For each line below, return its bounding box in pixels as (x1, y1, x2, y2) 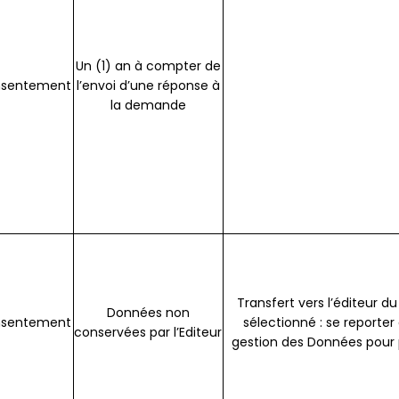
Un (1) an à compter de (75, 57, 221, 76)
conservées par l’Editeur (74, 323, 223, 342)
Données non (106, 304, 190, 322)
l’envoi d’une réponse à (76, 77, 220, 95)
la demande (110, 96, 186, 115)
